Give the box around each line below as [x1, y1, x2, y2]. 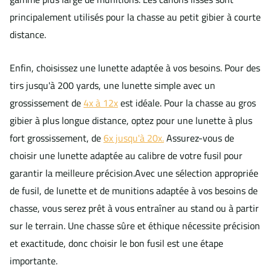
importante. [10, 253, 57, 269]
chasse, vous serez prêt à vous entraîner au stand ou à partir [10, 201, 259, 216]
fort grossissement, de [10, 131, 103, 146]
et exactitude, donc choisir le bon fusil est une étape [10, 236, 223, 251]
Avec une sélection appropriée [135, 166, 258, 181]
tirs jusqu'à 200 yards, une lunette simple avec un [10, 78, 215, 93]
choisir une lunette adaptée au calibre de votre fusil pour [10, 148, 243, 163]
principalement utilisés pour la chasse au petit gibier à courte [10, 10, 261, 25]
